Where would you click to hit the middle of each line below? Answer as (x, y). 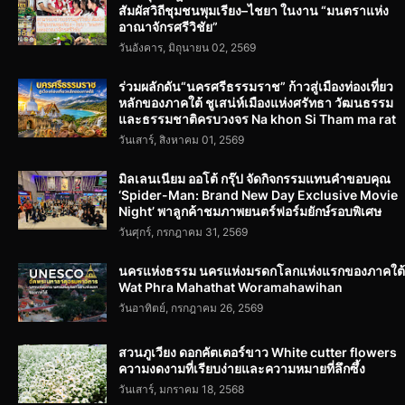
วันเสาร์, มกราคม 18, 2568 (181, 390)
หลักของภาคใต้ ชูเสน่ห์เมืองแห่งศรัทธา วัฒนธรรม (256, 103)
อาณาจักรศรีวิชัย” (168, 27)
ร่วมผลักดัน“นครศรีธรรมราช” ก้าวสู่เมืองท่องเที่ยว (256, 87)
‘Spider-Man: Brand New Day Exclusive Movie (258, 195)
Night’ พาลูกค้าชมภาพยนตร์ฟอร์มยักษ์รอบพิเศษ (250, 212)
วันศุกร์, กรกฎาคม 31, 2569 (183, 232)
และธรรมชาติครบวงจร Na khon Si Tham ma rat (257, 119)
